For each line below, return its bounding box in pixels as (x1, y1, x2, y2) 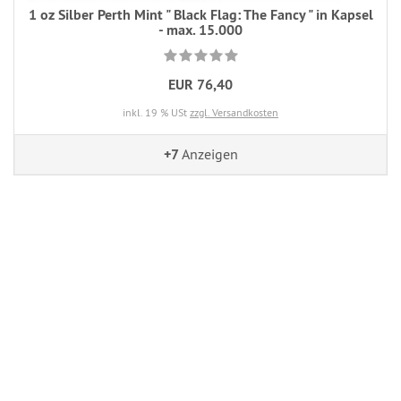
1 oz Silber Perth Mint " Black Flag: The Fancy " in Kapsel (28, 5, 373, 24)
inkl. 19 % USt (123, 106, 190, 119)
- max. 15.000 (158, 21, 243, 39)
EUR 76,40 (168, 75, 233, 94)
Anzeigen (178, 145, 238, 163)
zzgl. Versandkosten (190, 106, 278, 119)
